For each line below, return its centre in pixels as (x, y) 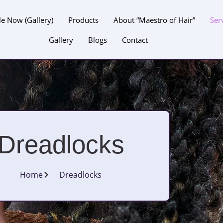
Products (83, 20)
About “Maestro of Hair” (154, 20)
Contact (135, 40)
